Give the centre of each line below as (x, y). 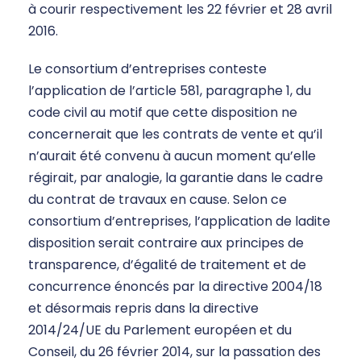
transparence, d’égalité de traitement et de (167, 265)
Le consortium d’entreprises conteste (147, 69)
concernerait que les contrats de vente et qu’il (175, 135)
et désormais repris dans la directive (143, 309)
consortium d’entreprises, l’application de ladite (179, 222)
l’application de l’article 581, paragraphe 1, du (170, 91)
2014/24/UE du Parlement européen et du (160, 330)
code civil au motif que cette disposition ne (163, 113)
